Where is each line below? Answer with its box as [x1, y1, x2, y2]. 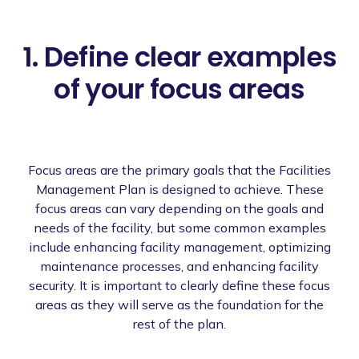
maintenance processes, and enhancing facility [40, 257, 319, 274]
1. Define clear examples [22, 38, 337, 76]
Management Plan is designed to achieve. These [35, 180, 324, 197]
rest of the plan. [133, 315, 226, 332]
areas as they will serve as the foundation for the [35, 296, 324, 313]
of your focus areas [54, 70, 305, 108]
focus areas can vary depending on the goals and [35, 200, 324, 216]
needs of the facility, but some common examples [33, 219, 326, 236]
